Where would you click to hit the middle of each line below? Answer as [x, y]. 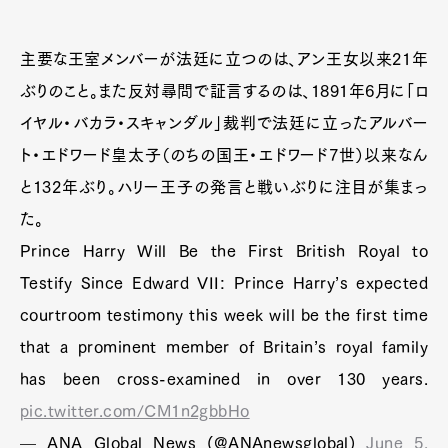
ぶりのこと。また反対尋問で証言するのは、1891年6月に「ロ [224, 91]
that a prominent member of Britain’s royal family [224, 347]
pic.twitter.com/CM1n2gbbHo [135, 411]
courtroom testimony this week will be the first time [224, 315]
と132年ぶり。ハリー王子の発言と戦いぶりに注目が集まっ [224, 187]
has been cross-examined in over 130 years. [224, 379]
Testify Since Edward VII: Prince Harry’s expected [224, 283]
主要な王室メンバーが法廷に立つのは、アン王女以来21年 [224, 59]
